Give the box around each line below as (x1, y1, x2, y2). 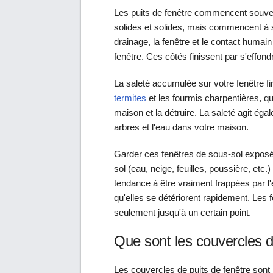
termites (114, 92, 146, 103)
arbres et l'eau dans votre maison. (114, 121, 249, 132)
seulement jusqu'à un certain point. (114, 207, 251, 218)
